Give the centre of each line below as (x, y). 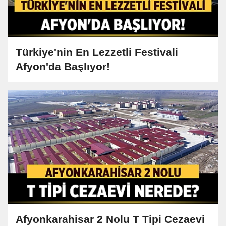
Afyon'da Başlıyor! (63, 66)
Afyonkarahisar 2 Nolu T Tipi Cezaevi (110, 219)
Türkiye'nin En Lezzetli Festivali (97, 52)
